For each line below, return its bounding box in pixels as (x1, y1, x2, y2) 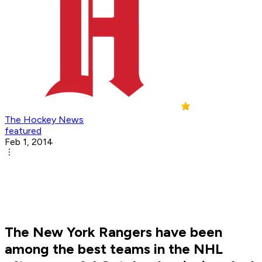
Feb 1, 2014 (5, 136, 53, 148)
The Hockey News (5, 114, 84, 126)
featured (5, 125, 42, 137)
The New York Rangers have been (5, 223, 222, 241)
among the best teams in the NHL (5, 240, 223, 258)
